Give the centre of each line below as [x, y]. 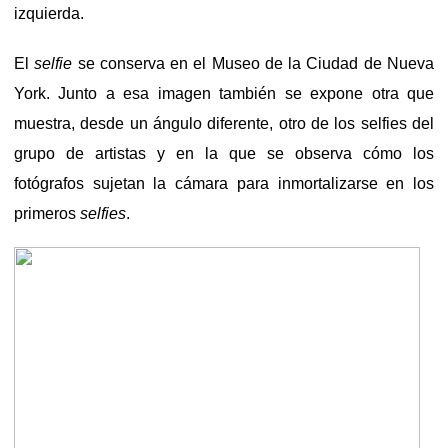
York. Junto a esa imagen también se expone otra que [224, 93]
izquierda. [49, 13]
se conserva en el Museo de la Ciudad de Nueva [253, 63]
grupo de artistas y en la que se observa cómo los [224, 153]
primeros [47, 213]
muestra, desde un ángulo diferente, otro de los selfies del [224, 123]
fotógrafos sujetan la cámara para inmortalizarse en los [224, 183]
